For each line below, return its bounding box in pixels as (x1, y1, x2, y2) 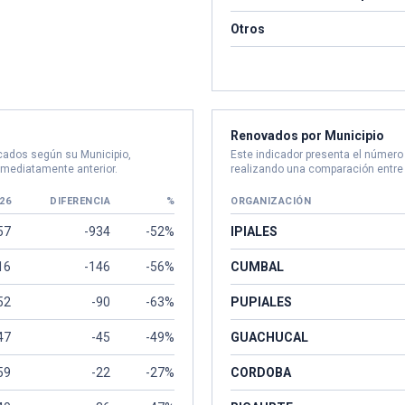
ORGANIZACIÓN (231, 195, 311, 207)
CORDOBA (231, 365, 291, 380)
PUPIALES (231, 295, 292, 309)
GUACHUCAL (231, 330, 308, 344)
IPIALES (231, 224, 278, 239)
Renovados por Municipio (231, 128, 384, 143)
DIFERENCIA (50, 195, 110, 207)
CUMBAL (231, 259, 284, 274)
